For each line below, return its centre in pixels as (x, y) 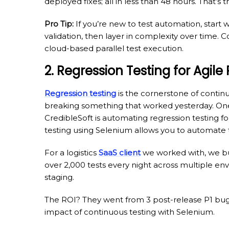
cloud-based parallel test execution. (114, 48)
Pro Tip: (59, 24)
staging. (59, 177)
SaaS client (120, 152)
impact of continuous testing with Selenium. (130, 212)
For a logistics (72, 152)
